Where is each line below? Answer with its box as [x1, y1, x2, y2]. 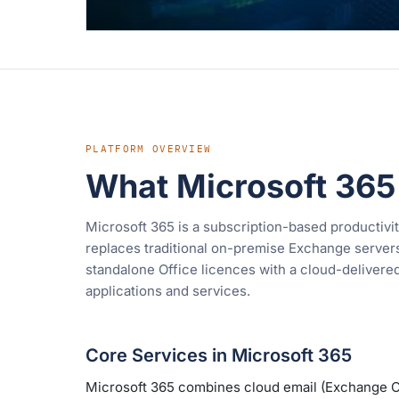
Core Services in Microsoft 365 [85, 344, 352, 366]
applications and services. [85, 281, 250, 299]
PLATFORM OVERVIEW [85, 142, 212, 155]
